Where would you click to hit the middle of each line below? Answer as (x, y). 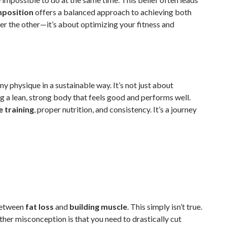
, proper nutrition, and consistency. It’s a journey (115, 109)
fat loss (40, 207)
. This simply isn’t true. (165, 207)
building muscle (98, 207)
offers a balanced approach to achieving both (112, 12)
